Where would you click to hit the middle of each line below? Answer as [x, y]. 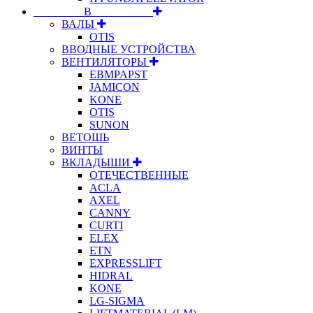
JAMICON [115, 87]
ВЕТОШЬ [85, 137]
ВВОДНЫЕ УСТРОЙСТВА [129, 49]
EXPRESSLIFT [126, 263]
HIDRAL [111, 275]
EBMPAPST [118, 74]
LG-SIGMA [117, 300]
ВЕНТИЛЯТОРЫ [105, 61]
